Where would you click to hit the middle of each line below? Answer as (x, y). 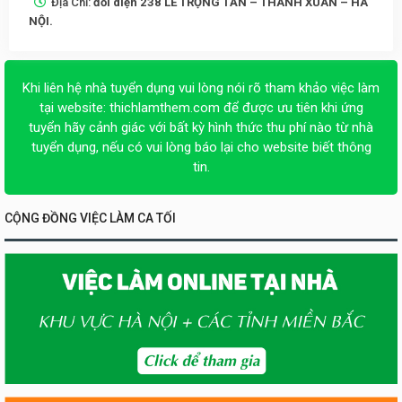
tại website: (74, 107)
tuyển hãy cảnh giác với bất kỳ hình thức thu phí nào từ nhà (201, 127)
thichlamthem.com (164, 107)
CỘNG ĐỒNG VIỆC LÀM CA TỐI (90, 218)
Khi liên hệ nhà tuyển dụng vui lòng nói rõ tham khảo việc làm (201, 87)
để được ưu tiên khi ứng (291, 107)
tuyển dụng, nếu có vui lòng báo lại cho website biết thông (201, 147)
